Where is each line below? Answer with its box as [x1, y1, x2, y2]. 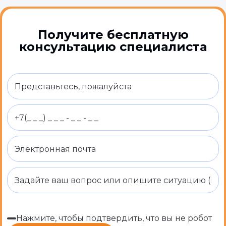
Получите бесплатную [37, 27, 189, 42]
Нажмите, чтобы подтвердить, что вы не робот [16, 213, 212, 223]
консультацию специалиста [19, 39, 207, 54]
